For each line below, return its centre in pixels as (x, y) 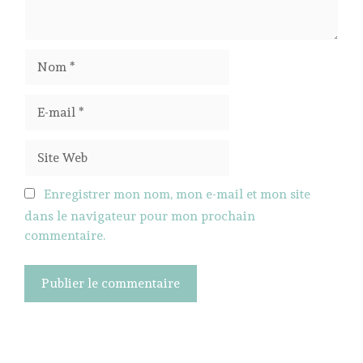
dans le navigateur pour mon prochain (140, 216)
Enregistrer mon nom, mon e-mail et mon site (177, 194)
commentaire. (65, 235)
